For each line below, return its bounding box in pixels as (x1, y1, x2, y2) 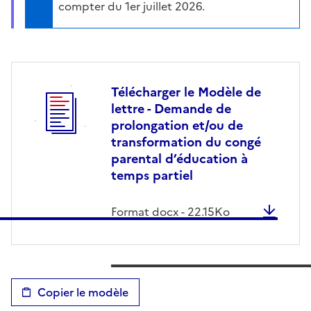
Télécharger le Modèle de (111, 82, 261, 101)
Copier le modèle (37, 283, 128, 301)
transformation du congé (111, 132, 261, 151)
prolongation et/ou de (111, 115, 243, 135)
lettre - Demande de (111, 99, 231, 118)
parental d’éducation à (111, 149, 248, 168)
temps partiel (111, 165, 193, 185)
